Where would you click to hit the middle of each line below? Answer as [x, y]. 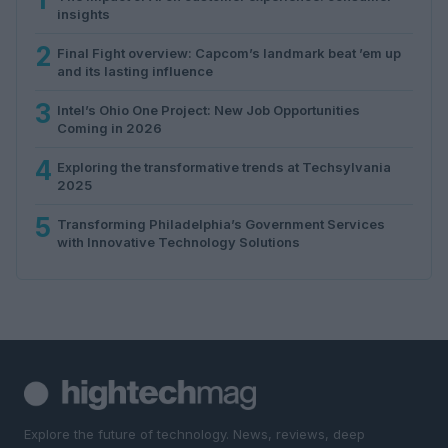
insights [83, 13]
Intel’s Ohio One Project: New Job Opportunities [208, 109]
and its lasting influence [135, 70]
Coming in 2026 [109, 127]
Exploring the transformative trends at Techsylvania [224, 166]
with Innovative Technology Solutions [178, 241]
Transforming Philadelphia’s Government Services [221, 223]
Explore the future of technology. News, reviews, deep [194, 433]
